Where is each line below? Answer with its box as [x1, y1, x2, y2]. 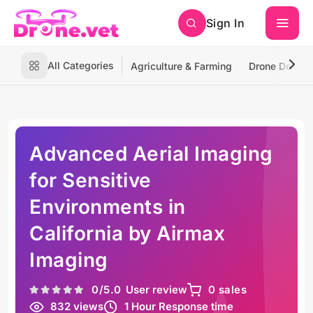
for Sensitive [29, 168, 152, 192]
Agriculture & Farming [131, 60, 232, 72]
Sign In [205, 16, 245, 30]
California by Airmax [29, 221, 225, 245]
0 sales [208, 283, 247, 296]
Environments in [29, 195, 186, 219]
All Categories [48, 59, 114, 71]
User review [125, 283, 187, 296]
